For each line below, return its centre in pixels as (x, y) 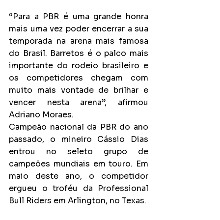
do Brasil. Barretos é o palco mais (79, 53)
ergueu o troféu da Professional (79, 188)
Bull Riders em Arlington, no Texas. (78, 200)
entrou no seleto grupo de (79, 151)
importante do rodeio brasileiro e (79, 65)
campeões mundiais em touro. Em (79, 164)
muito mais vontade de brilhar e (79, 90)
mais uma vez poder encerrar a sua (79, 28)
